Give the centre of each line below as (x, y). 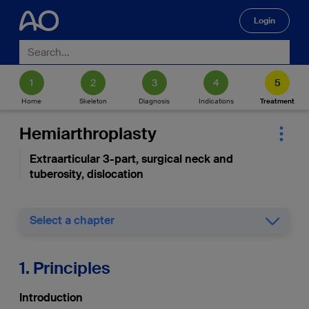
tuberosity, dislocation (86, 174)
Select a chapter (72, 220)
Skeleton (93, 101)
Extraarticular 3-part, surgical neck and (131, 159)
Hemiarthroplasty (88, 133)
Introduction (51, 298)
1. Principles (64, 268)
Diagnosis (154, 101)
